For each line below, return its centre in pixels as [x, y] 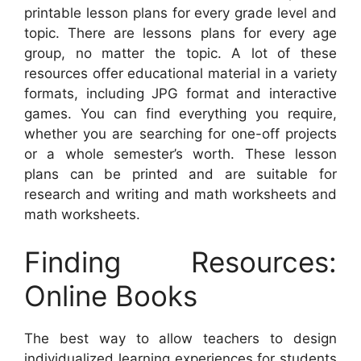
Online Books [111, 296]
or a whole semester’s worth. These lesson [180, 154]
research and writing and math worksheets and [180, 194]
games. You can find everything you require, [180, 113]
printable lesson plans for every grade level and [180, 12]
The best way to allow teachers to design [180, 339]
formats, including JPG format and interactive [180, 93]
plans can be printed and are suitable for [180, 174]
